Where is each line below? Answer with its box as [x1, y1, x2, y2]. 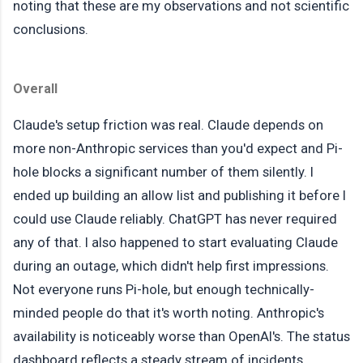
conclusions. [13, 21, 88, 38]
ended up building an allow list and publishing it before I [13, 187, 346, 204]
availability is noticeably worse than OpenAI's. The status [13, 328, 350, 345]
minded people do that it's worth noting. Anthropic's [13, 305, 324, 322]
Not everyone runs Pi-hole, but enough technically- [13, 281, 314, 298]
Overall [13, 81, 58, 97]
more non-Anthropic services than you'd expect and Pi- [13, 140, 343, 157]
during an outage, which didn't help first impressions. [13, 258, 329, 275]
